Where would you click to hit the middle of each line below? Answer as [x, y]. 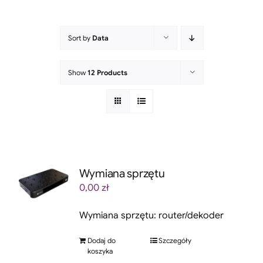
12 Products [107, 72]
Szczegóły [175, 240]
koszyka [100, 251]
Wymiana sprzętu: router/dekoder [151, 215]
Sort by [80, 38]
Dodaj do [101, 240]
